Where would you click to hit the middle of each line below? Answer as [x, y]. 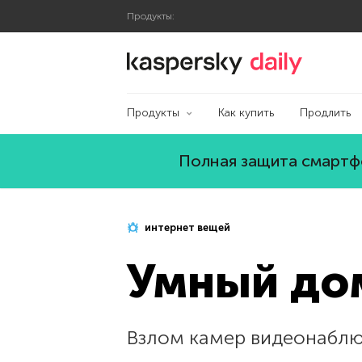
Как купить [246, 113]
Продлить [325, 113]
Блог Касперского [297, 58]
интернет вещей [186, 227]
